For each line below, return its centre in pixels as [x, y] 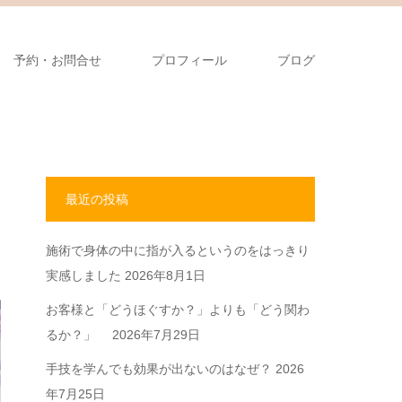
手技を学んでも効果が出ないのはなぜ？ [159, 369]
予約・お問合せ [57, 60]
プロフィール [189, 60]
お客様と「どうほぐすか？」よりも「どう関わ [178, 310]
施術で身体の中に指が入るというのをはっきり [178, 250]
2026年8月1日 [165, 275]
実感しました [83, 275]
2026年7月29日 [156, 335]
